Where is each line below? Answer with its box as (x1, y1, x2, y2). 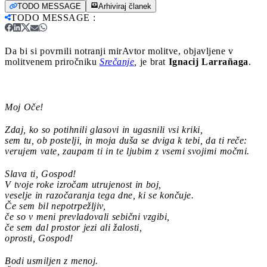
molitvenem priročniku (5, 56, 100, 67)
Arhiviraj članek (98, 1, 151, 11)
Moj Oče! (5, 101, 44, 112)
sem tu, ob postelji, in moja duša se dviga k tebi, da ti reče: (5, 135, 247, 145)
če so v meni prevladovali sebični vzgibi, (5, 211, 170, 222)
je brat (139, 56, 169, 67)
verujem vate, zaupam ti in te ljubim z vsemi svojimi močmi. (5, 145, 250, 156)
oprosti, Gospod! (5, 232, 73, 243)
